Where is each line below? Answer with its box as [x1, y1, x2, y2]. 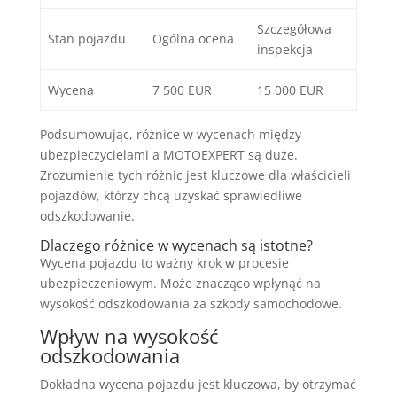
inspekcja [257, 41, 313, 58]
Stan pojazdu [48, 30, 126, 48]
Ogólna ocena [152, 30, 234, 48]
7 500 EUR [152, 82, 212, 99]
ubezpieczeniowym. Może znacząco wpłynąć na [39, 275, 321, 292]
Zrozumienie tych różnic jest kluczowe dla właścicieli [39, 167, 351, 184]
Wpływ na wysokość [39, 323, 219, 350]
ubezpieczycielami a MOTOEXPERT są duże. [39, 146, 298, 164]
